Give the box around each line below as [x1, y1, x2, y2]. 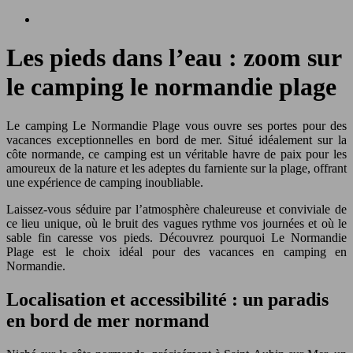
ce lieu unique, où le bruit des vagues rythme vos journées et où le [6, 216, 347, 230]
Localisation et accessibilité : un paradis [6, 288, 329, 310]
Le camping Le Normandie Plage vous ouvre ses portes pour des [6, 118, 347, 132]
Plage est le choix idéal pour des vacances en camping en [6, 244, 347, 258]
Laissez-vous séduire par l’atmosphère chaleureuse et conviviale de [6, 202, 347, 216]
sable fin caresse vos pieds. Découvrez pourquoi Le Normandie [6, 230, 347, 244]
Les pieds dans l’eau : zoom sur [6, 43, 341, 72]
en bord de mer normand [6, 310, 209, 331]
